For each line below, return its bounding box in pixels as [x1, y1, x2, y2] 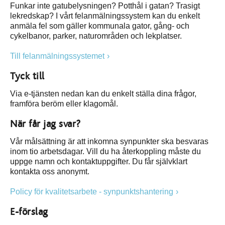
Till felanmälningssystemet [10, 52, 104, 60]
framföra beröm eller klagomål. [10, 99, 118, 108]
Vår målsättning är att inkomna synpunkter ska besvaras [10, 137, 208, 146]
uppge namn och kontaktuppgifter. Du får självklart [10, 157, 187, 166]
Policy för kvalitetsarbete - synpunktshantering [10, 187, 173, 196]
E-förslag [10, 207, 48, 217]
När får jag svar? [10, 119, 81, 129]
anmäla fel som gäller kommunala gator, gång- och [10, 22, 189, 30]
